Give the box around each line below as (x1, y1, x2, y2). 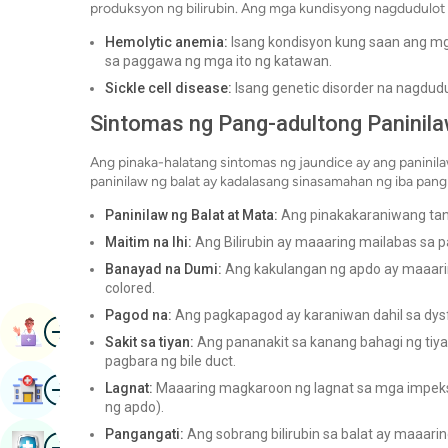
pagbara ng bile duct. (105, 353, 236, 370)
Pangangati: (105, 426, 184, 443)
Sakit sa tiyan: (105, 334, 194, 351)
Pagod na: (105, 307, 172, 324)
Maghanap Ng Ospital (44, 380, 203, 399)
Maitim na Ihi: (105, 234, 192, 251)
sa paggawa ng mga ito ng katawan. (105, 53, 332, 70)
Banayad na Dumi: (105, 261, 222, 278)
